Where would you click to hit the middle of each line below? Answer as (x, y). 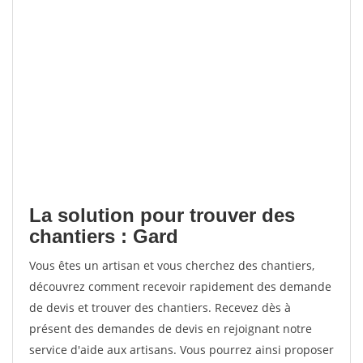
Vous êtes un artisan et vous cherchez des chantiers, (172, 265)
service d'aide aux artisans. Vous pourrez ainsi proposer (181, 350)
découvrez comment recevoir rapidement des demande (180, 286)
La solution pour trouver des (162, 215)
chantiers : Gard (104, 236)
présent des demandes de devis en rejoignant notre (171, 329)
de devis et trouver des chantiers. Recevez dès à (160, 307)
